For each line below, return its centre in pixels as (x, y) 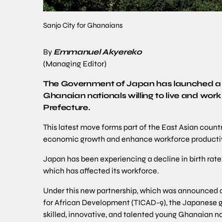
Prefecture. (67, 108)
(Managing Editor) (75, 64)
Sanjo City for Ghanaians (83, 26)
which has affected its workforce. (101, 171)
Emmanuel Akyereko (98, 52)
